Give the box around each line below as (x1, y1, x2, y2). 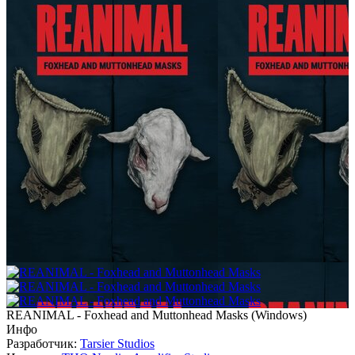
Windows (255, 308, 303, 322)
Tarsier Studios (80, 337, 155, 350)
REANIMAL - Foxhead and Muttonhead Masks (6, 308, 248, 322)
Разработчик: (6, 337, 80, 350)
